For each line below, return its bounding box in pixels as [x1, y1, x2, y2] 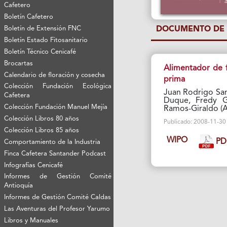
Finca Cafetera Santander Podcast [4, 150, 106, 158]
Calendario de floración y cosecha [4, 72, 105, 79]
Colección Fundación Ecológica [4, 83, 112, 90]
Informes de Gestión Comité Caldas [4, 194, 111, 201]
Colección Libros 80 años [4, 116, 80, 123]
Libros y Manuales [4, 217, 59, 224]
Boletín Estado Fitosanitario [4, 37, 88, 44]
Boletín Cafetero [4, 14, 54, 21]
